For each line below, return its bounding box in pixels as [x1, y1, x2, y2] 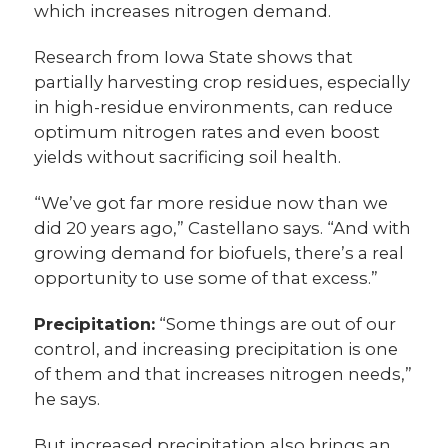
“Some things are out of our [155, 314, 397, 335]
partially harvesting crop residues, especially [34, 72, 411, 93]
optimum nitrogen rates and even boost [34, 122, 381, 143]
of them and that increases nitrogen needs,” [34, 364, 413, 385]
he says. [34, 389, 101, 410]
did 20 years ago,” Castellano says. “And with [34, 218, 412, 239]
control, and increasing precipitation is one [34, 339, 399, 360]
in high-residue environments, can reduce [34, 97, 394, 118]
